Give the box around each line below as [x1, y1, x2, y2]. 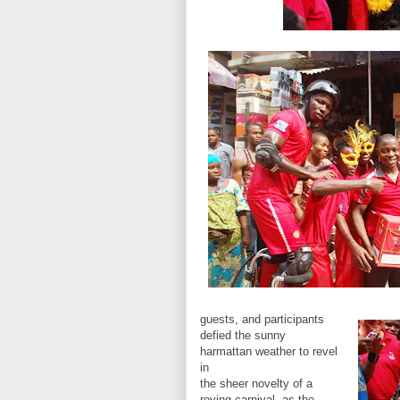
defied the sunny [200, 329, 286, 342]
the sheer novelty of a [200, 377, 312, 390]
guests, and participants [200, 312, 324, 326]
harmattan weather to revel [200, 345, 337, 358]
